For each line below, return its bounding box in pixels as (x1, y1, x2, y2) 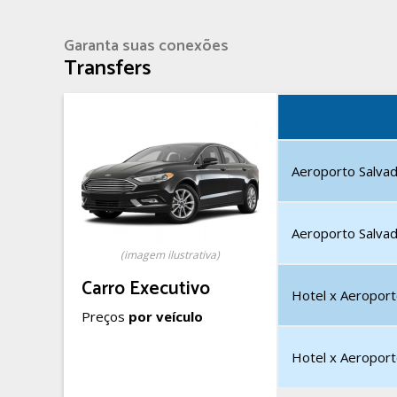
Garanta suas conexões (64, 33, 229, 59)
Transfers (64, 51, 151, 86)
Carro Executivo (82, 274, 210, 304)
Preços (82, 307, 128, 325)
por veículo (128, 307, 203, 325)
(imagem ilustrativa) (121, 247, 220, 262)
